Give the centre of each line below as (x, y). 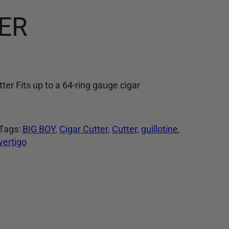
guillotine (159, 129)
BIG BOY (39, 129)
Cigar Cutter (83, 129)
